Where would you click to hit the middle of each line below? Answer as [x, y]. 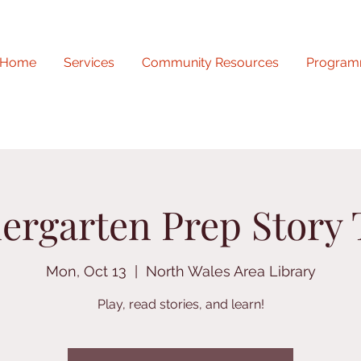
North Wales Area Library [230, 272]
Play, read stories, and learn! [180, 305]
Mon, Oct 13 [86, 272]
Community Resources [210, 62]
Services [89, 62]
